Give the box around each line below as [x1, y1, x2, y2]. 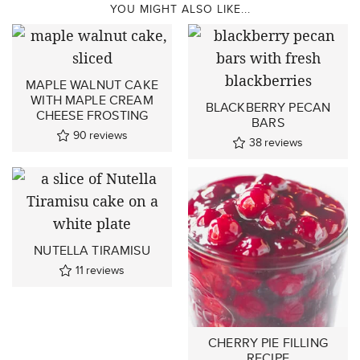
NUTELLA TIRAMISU [34, 240, 150, 260]
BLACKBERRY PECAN [205, 97, 331, 117]
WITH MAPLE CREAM [31, 90, 153, 109]
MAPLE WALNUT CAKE [26, 75, 158, 94]
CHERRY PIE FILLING [208, 333, 328, 352]
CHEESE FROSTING [35, 105, 149, 125]
